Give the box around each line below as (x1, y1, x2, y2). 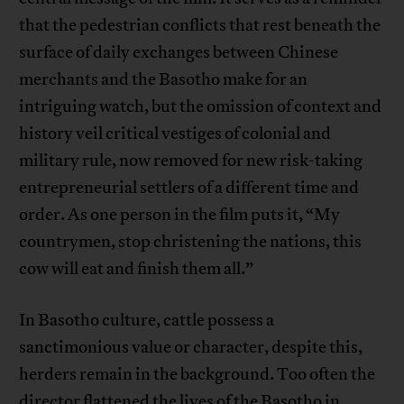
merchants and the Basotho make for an (19, 69, 308, 91)
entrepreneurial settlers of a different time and (19, 177, 360, 199)
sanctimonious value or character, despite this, (19, 336, 363, 359)
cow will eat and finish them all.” (19, 258, 254, 280)
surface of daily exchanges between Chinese (19, 41, 339, 64)
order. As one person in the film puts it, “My (19, 204, 341, 226)
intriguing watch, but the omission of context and (19, 96, 382, 118)
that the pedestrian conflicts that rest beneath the (19, 14, 381, 37)
